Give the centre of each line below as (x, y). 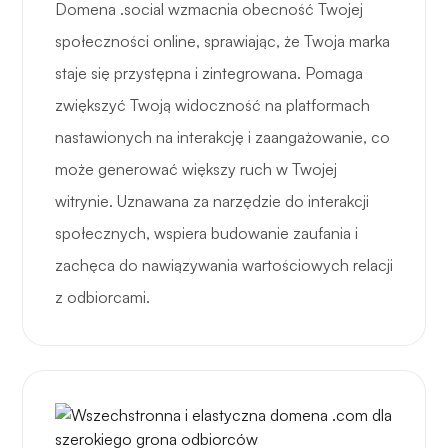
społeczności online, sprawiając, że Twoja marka (222, 41)
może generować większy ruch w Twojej (196, 169)
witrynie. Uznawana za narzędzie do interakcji (212, 201)
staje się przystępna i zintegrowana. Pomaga (209, 73)
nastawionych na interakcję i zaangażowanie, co (222, 137)
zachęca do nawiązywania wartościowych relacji (224, 265)
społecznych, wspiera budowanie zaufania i (206, 233)
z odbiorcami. (102, 297)
